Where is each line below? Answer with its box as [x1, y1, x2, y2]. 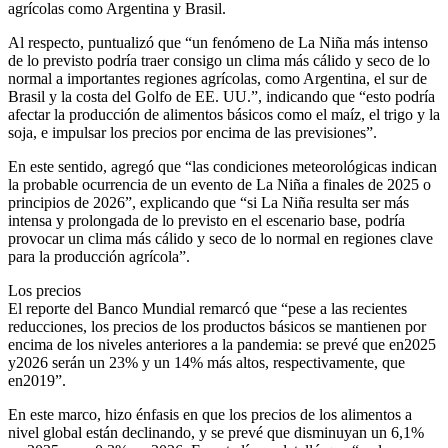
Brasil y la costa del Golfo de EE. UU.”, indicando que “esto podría [8, 88, 435, 106]
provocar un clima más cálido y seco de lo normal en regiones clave [8, 230, 433, 248]
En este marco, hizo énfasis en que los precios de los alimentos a [8, 406, 412, 424]
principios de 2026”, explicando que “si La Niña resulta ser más [8, 194, 409, 212]
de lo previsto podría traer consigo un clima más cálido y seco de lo [8, 52, 430, 70]
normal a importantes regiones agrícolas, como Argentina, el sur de [8, 70, 427, 88]
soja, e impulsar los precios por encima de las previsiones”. [8, 124, 377, 142]
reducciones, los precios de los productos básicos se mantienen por [8, 318, 426, 336]
